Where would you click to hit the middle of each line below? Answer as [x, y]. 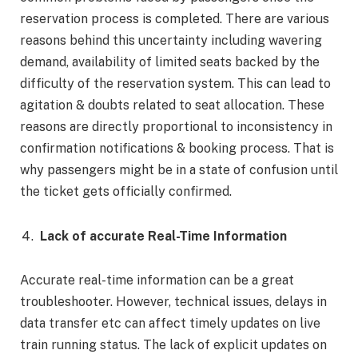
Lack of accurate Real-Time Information [165, 236]
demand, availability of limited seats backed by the [170, 62]
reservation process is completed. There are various [175, 18]
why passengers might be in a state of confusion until [179, 169]
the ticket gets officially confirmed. [127, 191]
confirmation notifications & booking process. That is [177, 148]
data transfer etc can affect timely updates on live [170, 324]
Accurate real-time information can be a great [157, 280]
